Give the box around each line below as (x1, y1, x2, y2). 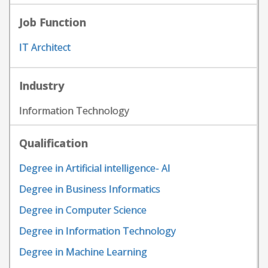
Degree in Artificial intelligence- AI (19, 162, 170, 175)
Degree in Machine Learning (19, 245, 147, 258)
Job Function (19, 15, 86, 29)
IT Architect (19, 41, 71, 54)
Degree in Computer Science (19, 203, 147, 217)
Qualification (19, 136, 88, 150)
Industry (19, 78, 64, 93)
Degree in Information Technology (19, 224, 176, 237)
